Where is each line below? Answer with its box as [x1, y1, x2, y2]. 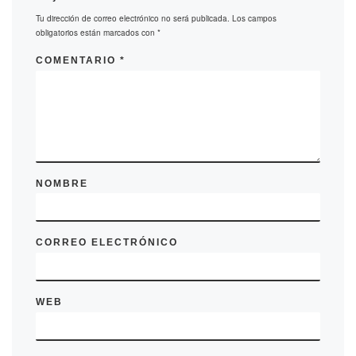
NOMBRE [36, 177, 88, 189]
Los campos [232, 13, 277, 25]
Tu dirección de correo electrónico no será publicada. [36, 13, 230, 25]
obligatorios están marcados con [36, 27, 157, 39]
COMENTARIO [36, 55, 120, 67]
